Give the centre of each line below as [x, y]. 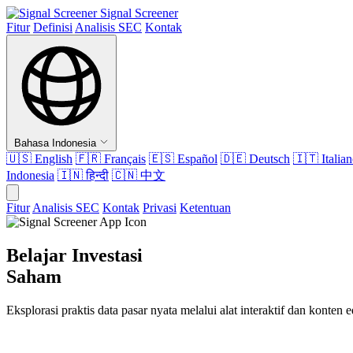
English [52, 159]
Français [123, 159]
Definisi [53, 27]
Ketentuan [205, 208]
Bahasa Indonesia [55, 143]
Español [196, 159]
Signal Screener [139, 13]
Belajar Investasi [74, 255]
